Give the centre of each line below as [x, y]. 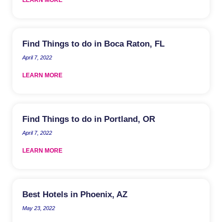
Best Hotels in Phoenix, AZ [75, 194]
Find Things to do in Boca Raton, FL [93, 44]
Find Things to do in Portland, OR [89, 119]
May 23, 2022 [39, 208]
